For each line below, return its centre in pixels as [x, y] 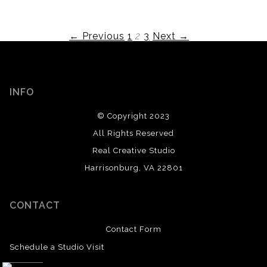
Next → [171, 36]
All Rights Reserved [133, 133]
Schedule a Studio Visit [57, 247]
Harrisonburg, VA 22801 [133, 167]
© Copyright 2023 [133, 116]
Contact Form [133, 229]
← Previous [97, 36]
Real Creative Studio [133, 150]
